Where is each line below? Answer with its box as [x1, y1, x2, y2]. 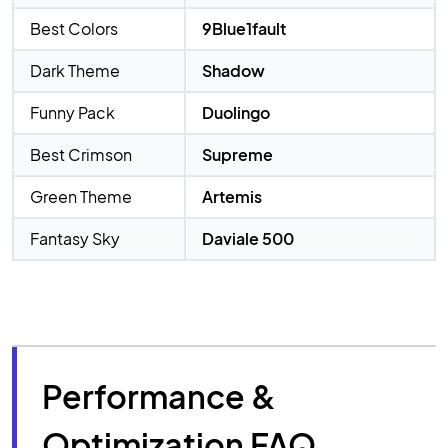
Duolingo [202, 101, 270, 123]
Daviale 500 [202, 227, 294, 249]
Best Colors [30, 17, 118, 39]
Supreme [202, 143, 273, 165]
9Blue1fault [202, 17, 286, 39]
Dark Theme [30, 59, 120, 81]
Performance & [42, 375, 276, 416]
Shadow [202, 59, 265, 81]
